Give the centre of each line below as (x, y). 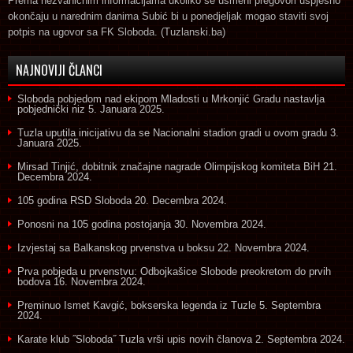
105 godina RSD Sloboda (74, 200)
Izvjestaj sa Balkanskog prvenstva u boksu (116, 247)
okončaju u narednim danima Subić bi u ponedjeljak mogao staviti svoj (168, 16)
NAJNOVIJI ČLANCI (59, 70)
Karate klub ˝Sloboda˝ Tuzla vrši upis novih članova (135, 339)
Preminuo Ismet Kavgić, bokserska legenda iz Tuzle (137, 305)
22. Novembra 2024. (264, 247)
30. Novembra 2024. (220, 224)
